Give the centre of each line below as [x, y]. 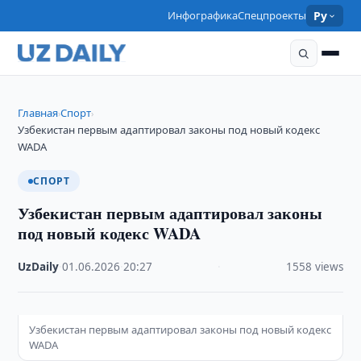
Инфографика [203, 15]
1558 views [314, 267]
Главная [38, 113]
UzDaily [39, 267]
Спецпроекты [272, 15]
